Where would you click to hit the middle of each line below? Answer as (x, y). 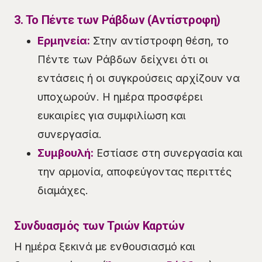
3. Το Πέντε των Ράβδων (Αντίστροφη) (118, 20)
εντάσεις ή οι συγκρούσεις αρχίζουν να (139, 78)
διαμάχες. (63, 190)
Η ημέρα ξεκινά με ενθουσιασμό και (105, 246)
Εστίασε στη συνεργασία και (168, 153)
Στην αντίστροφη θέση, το (159, 40)
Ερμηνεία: (64, 40)
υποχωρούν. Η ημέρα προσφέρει (120, 96)
